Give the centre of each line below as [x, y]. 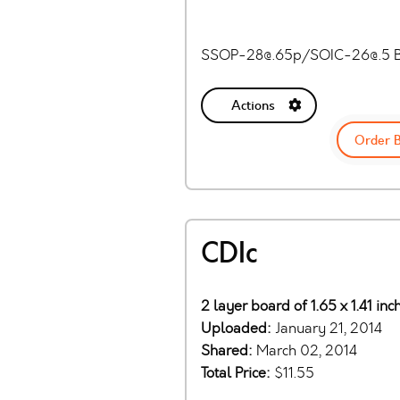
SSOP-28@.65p [251, 54]
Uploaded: [238, 328]
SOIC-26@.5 [350, 54]
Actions [253, 106]
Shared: [229, 350]
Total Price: [237, 372]
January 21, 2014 [329, 328]
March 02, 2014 [307, 350]
